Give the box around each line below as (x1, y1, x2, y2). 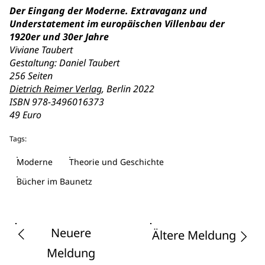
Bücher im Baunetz (17, 176, 92, 187)
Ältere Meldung (152, 227, 236, 243)
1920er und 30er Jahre (9, 30, 109, 43)
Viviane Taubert (9, 43, 73, 56)
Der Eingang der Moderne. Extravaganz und (9, 4, 207, 17)
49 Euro (9, 108, 41, 121)
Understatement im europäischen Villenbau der (9, 17, 225, 30)
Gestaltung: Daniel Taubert (9, 56, 119, 69)
